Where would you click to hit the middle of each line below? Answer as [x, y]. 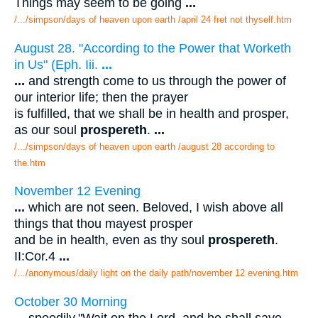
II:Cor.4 [37, 257]
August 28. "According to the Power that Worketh [153, 48]
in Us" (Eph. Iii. [58, 64]
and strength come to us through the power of [155, 81]
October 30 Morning [71, 301]
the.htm [30, 163]
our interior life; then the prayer [101, 97]
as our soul [47, 130]
